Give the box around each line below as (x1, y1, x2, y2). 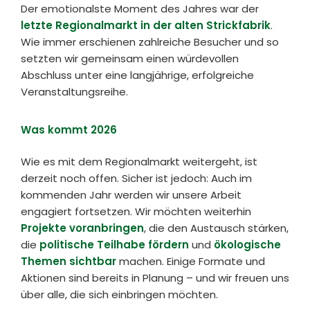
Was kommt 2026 (21, 122, 117, 137)
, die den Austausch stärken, (144, 221, 289, 236)
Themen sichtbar (21, 254, 116, 269)
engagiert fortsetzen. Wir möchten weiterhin (21, 204, 251, 219)
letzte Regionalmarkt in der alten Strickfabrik (21, 17, 271, 33)
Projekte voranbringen (21, 221, 144, 236)
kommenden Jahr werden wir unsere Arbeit (21, 188, 241, 203)
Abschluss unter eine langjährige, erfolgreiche (21, 67, 254, 82)
